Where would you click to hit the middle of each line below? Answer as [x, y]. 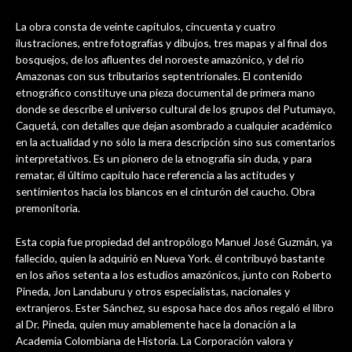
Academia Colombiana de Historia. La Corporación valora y [154, 340]
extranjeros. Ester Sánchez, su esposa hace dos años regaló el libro [175, 307]
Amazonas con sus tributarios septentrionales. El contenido [159, 75]
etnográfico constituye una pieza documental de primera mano [165, 92]
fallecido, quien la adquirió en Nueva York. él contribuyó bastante [170, 258]
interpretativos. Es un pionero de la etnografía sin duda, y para [164, 158]
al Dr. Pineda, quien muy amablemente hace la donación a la [156, 324]
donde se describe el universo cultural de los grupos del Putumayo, [176, 108]
